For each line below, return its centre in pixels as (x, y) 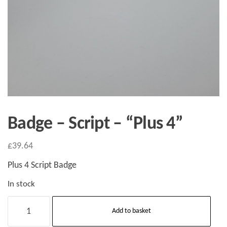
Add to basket (131, 211)
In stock (21, 185)
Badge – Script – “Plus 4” (95, 124)
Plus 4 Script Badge (42, 166)
